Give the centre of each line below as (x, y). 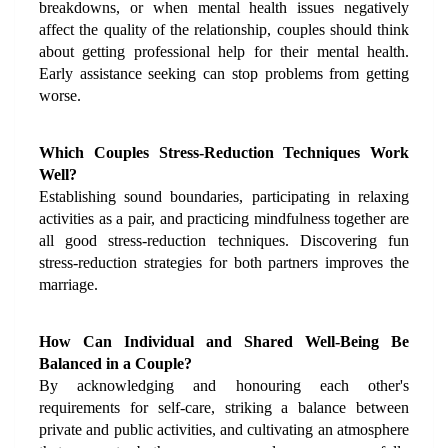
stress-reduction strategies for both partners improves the (224, 262)
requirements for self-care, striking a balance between (224, 407)
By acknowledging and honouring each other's (224, 385)
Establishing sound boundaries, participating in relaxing (224, 196)
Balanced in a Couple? (115, 363)
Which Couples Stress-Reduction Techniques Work (224, 152)
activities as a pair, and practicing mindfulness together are (224, 218)
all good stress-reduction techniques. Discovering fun (224, 240)
